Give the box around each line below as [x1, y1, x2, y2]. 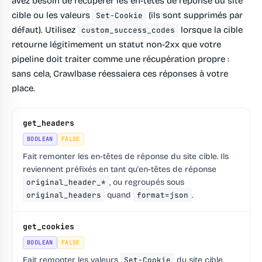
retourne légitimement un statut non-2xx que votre [12, 39, 221, 50]
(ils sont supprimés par [146, 10, 243, 21]
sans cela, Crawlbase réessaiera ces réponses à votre [12, 68, 228, 80]
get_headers [23, 118, 74, 129]
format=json [137, 190, 188, 201]
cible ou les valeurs [12, 10, 92, 21]
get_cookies [23, 222, 74, 232]
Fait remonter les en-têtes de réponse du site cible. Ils [23, 151, 229, 162]
